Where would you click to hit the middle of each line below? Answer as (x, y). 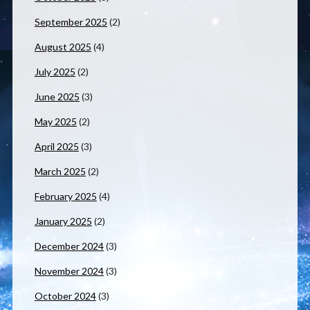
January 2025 (63, 221)
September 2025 (71, 22)
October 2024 (65, 296)
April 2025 (56, 147)
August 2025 (63, 47)
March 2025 (60, 172)
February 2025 (65, 197)
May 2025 (55, 122)
